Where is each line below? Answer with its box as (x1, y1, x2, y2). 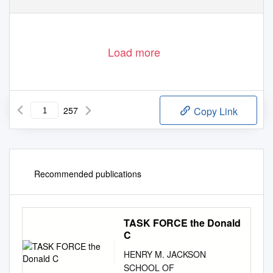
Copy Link (191, 104, 238, 119)
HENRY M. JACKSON (124, 248, 206, 261)
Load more (108, 44, 160, 60)
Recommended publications (34, 168, 141, 180)
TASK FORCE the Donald (124, 216, 241, 230)
